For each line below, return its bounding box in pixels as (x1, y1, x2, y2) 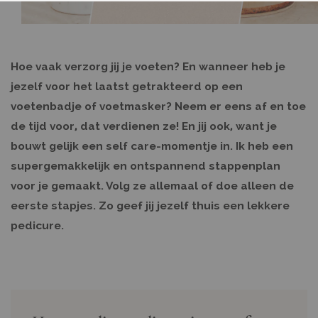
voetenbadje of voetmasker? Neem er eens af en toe (11, 99, 306, 113)
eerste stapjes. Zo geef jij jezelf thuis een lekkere (11, 199, 290, 212)
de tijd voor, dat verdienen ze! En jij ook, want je (11, 119, 277, 133)
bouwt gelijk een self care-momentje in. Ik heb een (11, 139, 293, 153)
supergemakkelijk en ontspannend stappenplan (11, 159, 280, 172)
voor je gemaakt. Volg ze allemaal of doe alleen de (11, 179, 294, 192)
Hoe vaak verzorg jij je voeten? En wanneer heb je (11, 60, 285, 73)
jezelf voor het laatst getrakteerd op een (11, 79, 243, 93)
